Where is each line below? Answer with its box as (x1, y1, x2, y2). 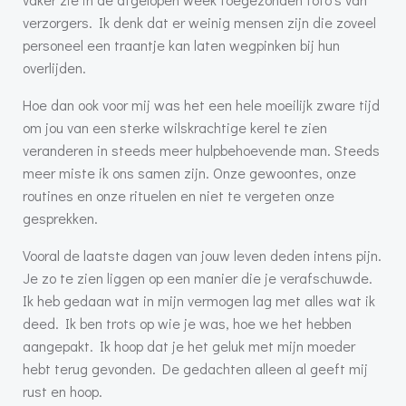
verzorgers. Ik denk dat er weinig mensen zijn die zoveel (23, 13, 376, 33)
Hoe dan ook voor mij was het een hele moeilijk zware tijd (23, 95, 380, 115)
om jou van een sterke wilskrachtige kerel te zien (23, 118, 327, 138)
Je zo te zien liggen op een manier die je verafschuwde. (23, 268, 372, 288)
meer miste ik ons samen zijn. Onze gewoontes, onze (23, 163, 356, 183)
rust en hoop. (23, 382, 102, 401)
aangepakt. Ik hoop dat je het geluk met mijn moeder (23, 336, 355, 356)
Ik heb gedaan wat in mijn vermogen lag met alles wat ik (23, 291, 375, 311)
